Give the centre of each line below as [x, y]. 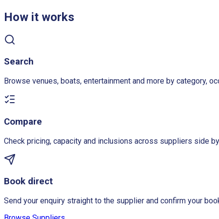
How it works [39, 17]
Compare [23, 121]
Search [19, 62]
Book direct [28, 182]
